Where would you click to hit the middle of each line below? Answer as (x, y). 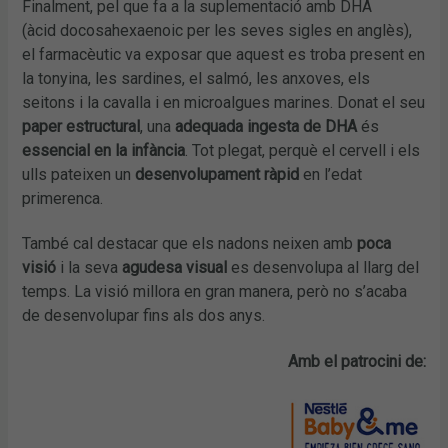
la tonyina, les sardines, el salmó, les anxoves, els (196, 78)
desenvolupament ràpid (217, 174)
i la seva (89, 268)
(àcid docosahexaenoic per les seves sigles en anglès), (217, 30)
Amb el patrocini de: (356, 362)
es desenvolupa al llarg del (323, 268)
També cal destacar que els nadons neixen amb (190, 244)
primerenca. (63, 198)
